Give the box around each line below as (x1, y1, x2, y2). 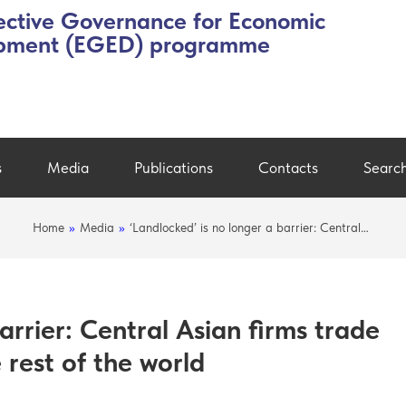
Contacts (258, 158, 318, 177)
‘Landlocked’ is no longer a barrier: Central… (130, 219, 369, 235)
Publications (134, 158, 213, 177)
